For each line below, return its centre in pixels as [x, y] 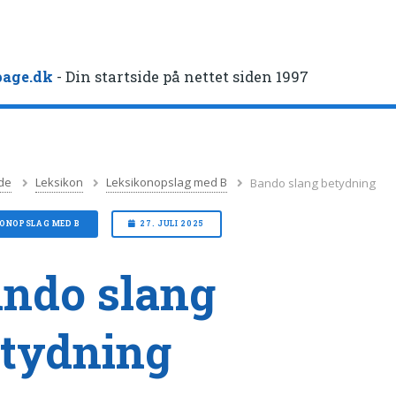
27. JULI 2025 [172, 224]
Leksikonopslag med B [167, 183]
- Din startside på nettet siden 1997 [181, 77]
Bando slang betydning [313, 183]
